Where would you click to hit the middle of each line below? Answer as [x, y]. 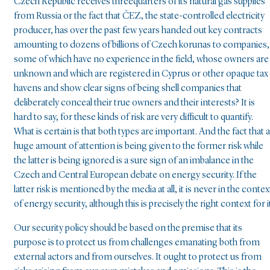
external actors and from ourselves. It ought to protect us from [138, 257]
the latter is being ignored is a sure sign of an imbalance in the [134, 161]
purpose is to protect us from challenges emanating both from [137, 243]
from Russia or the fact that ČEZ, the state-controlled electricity [139, 16]
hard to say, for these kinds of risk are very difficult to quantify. [133, 117]
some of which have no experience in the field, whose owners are [141, 59]
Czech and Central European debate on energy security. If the [135, 175]
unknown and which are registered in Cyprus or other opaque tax [141, 74]
